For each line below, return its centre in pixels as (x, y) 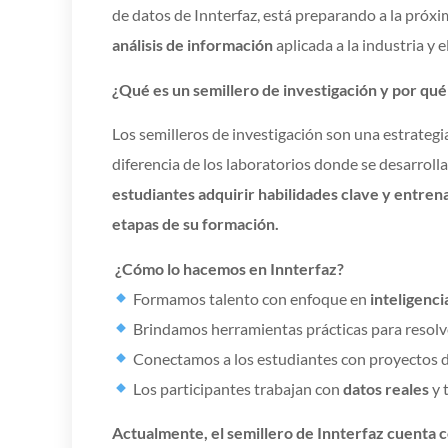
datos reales (386, 388)
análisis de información (192, 45)
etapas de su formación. (195, 224)
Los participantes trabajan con (237, 388)
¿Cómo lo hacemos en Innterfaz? (229, 268)
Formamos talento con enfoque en (250, 298)
